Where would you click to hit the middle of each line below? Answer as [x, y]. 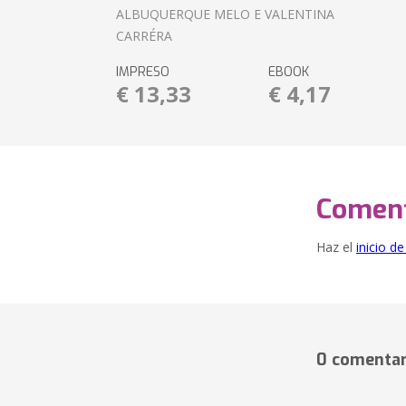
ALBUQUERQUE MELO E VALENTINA [226, 14]
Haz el [336, 247]
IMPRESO [143, 72]
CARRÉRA [145, 36]
